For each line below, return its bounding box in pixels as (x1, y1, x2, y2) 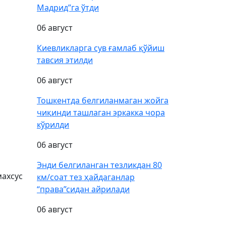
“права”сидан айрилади (37, 184, 130, 195)
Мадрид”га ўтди (37, 2, 99, 13)
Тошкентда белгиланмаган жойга (37, 95, 168, 106)
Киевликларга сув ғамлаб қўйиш (37, 42, 164, 53)
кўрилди (37, 119, 69, 130)
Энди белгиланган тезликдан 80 (37, 159, 162, 171)
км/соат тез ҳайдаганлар (37, 172, 135, 183)
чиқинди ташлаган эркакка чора (37, 107, 165, 118)
